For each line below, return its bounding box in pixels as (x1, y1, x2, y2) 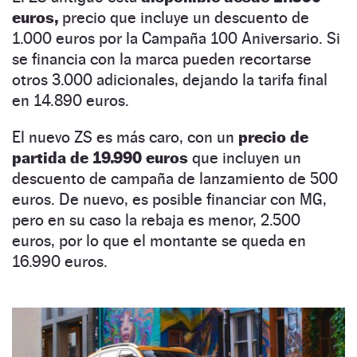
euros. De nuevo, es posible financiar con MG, (12, 189, 327, 209)
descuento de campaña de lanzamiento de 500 (12, 168, 338, 188)
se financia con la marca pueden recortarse (12, 49, 312, 69)
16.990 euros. (12, 251, 108, 271)
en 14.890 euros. (12, 90, 129, 110)
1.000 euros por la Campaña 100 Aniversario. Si (12, 28, 340, 48)
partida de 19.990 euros (12, 147, 188, 167)
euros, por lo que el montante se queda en (12, 230, 306, 250)
